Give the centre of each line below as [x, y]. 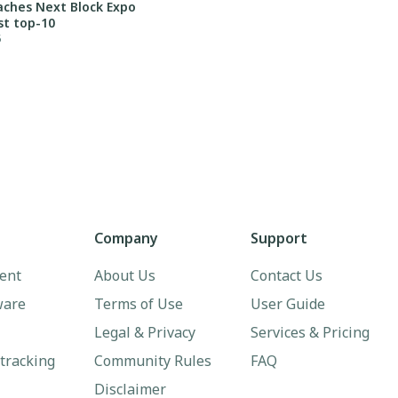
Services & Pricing [310, 332]
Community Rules [153, 361]
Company [126, 238]
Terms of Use [139, 304]
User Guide [288, 304]
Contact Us [287, 275]
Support [279, 238]
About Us [125, 275]
